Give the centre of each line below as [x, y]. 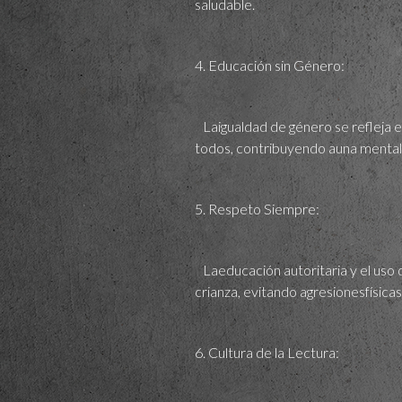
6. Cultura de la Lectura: [267, 352]
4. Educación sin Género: [270, 65]
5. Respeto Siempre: [257, 208]
